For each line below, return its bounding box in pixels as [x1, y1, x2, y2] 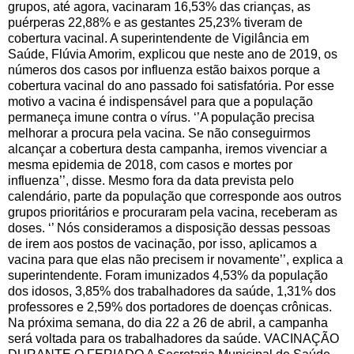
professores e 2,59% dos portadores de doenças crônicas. [8, 300, 332, 314]
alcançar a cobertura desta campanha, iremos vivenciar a [8, 142, 327, 156]
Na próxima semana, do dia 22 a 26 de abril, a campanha [8, 316, 328, 330]
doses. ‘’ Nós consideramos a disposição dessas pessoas [8, 221, 330, 235]
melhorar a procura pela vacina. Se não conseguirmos [8, 126, 311, 141]
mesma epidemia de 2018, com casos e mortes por [8, 158, 292, 172]
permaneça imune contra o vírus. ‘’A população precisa [8, 111, 314, 125]
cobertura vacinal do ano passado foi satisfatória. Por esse [8, 79, 334, 93]
